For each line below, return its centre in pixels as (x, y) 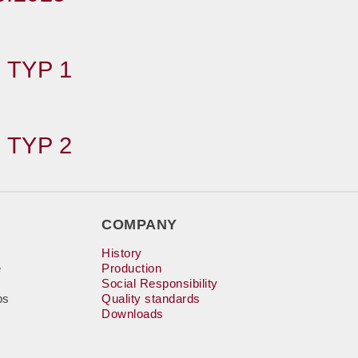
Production (131, 268)
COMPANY (139, 225)
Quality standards (151, 298)
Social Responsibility (160, 283)
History (122, 253)
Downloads (133, 314)
